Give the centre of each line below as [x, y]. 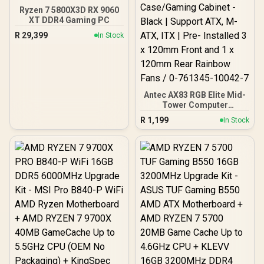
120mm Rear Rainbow [195, 155]
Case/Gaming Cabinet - [195, 115]
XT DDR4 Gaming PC [69, 20]
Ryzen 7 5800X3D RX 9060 [69, 10]
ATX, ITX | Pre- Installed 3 [195, 135]
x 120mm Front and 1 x [195, 145]
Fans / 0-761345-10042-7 [195, 165]
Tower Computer [195, 105]
